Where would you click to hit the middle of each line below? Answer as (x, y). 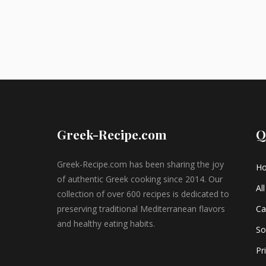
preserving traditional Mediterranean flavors (141, 209)
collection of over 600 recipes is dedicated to (143, 194)
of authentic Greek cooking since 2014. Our (140, 179)
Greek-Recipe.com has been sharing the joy (140, 164)
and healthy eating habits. (106, 224)
